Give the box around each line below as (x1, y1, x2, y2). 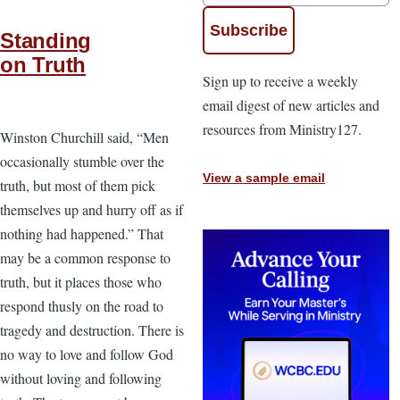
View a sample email (203, 171, 325, 186)
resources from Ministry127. (203, 119, 362, 138)
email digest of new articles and (203, 95, 379, 114)
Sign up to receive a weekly (203, 71, 358, 90)
